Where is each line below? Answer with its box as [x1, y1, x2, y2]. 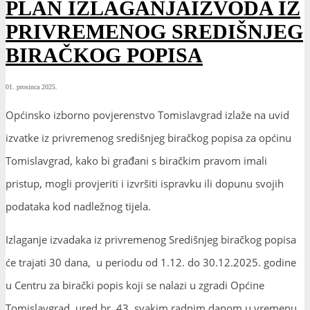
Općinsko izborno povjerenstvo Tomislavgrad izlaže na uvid [6, 107, 289, 122]
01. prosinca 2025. [6, 82, 57, 91]
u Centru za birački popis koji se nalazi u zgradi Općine [6, 277, 264, 292]
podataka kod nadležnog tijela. [6, 199, 151, 213]
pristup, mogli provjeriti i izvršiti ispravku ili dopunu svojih [6, 176, 284, 190]
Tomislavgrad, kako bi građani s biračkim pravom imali [6, 153, 267, 167]
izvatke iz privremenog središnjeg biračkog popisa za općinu [6, 130, 291, 145]
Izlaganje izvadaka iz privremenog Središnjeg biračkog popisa [6, 232, 296, 246]
